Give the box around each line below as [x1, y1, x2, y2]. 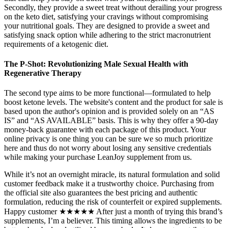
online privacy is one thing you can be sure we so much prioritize [4, 134, 213, 144]
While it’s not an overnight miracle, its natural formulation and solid [4, 170, 220, 179]
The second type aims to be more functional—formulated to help [4, 89, 211, 98]
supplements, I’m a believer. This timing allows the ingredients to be [4, 216, 222, 225]
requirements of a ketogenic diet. [4, 39, 108, 48]
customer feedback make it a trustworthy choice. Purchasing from [4, 179, 214, 188]
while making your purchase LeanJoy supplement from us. [4, 153, 192, 162]
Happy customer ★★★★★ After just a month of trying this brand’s [4, 207, 222, 216]
